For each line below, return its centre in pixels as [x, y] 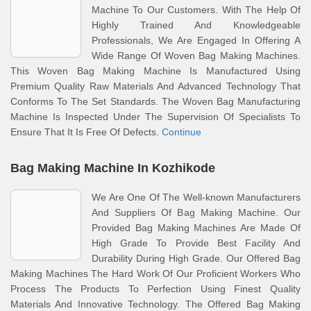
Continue [182, 132]
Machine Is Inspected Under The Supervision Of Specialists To [155, 117]
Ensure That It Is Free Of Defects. [86, 132]
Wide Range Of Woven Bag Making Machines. [196, 56]
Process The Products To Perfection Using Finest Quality [155, 289]
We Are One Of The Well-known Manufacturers [196, 197]
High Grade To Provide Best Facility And [196, 243]
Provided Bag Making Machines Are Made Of [196, 228]
